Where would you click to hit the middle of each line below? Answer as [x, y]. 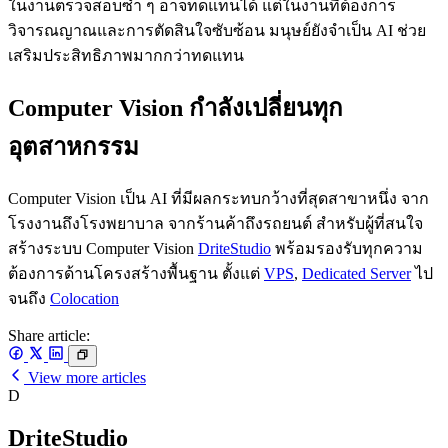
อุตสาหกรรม [73, 146]
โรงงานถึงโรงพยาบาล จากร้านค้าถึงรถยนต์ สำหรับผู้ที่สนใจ [215, 223]
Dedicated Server [356, 273]
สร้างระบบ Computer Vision [103, 248]
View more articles [85, 378]
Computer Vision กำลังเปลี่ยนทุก [175, 107]
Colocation [84, 298]
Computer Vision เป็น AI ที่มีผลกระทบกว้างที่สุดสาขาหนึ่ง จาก [218, 198]
